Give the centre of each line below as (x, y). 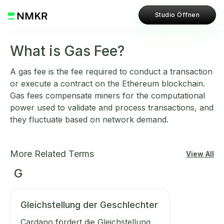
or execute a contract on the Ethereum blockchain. (107, 83)
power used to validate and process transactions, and (112, 107)
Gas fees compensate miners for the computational (107, 95)
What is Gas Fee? (67, 51)
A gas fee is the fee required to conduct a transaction (111, 71)
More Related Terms (52, 154)
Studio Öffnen (177, 15)
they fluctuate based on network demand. (89, 119)
